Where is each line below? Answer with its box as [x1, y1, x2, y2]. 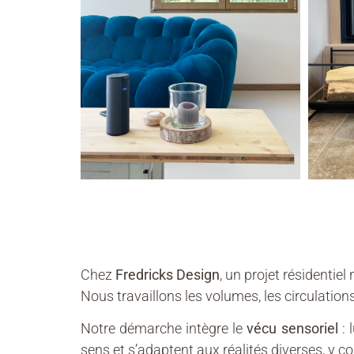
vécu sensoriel [247, 320, 338, 337]
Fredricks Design [115, 265, 220, 283]
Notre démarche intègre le [81, 320, 247, 337]
